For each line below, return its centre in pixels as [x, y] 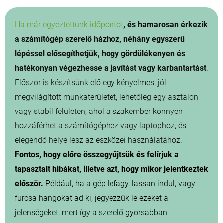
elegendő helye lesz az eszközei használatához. [99, 140]
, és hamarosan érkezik [166, 25]
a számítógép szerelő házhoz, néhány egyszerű [100, 39]
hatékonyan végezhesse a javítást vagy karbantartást [111, 68]
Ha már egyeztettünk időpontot [69, 25]
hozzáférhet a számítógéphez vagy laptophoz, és [101, 126]
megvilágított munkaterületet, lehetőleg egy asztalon [107, 97]
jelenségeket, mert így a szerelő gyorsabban [91, 213]
